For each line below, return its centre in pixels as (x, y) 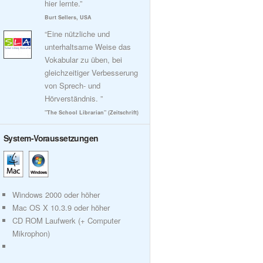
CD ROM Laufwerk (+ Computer (66, 220)
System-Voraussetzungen (51, 138)
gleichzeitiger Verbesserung (91, 73)
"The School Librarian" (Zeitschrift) (92, 112)
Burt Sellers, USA (68, 17)
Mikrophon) (31, 233)
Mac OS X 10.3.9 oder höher (61, 208)
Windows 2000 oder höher (56, 195)
